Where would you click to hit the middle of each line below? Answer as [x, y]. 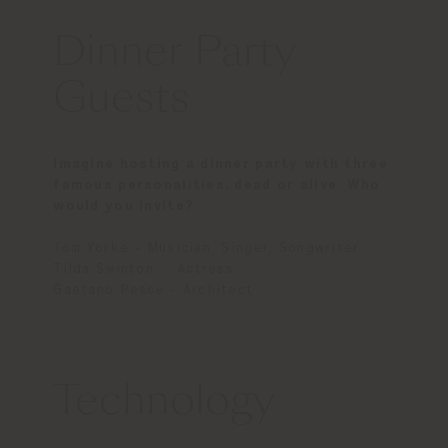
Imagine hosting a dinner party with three [220, 164]
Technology [164, 404]
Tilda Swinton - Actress [144, 269]
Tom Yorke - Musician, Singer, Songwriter [206, 248]
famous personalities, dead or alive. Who [217, 185]
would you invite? [124, 206]
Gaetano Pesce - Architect [153, 290]
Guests [121, 101]
